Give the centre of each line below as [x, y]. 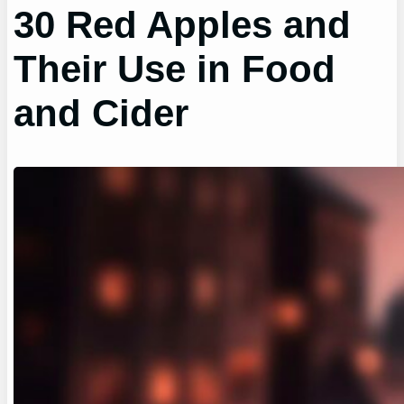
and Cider [101, 114]
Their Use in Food [175, 69]
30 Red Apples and [183, 25]
